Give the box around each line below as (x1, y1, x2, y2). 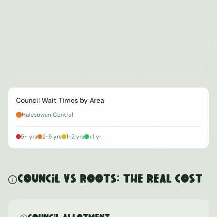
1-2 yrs (66, 133, 84, 140)
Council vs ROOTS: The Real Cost (17, 174, 202, 186)
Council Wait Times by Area (16, 96, 104, 105)
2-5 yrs (42, 133, 62, 140)
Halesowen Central (22, 111, 73, 119)
